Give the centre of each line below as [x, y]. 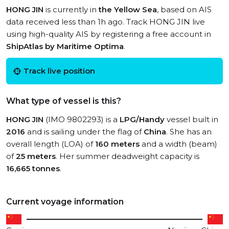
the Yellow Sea [128, 9]
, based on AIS [184, 9]
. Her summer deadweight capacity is [128, 156]
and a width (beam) [178, 144]
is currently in [71, 9]
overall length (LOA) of [51, 144]
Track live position [59, 71]
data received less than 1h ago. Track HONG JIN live [106, 22]
